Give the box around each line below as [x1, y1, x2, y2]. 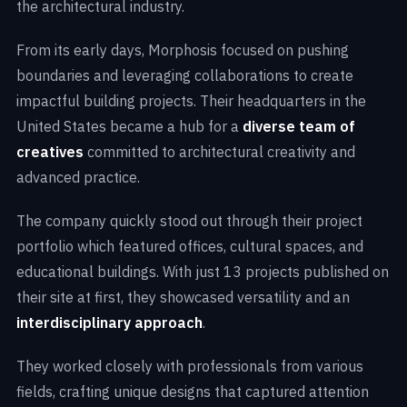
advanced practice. [16, 168, 140, 187]
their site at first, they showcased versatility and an [16, 288, 350, 307]
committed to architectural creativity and [84, 143, 355, 162]
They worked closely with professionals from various [16, 357, 363, 376]
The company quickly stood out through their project [16, 212, 362, 231]
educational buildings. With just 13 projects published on [16, 263, 389, 282]
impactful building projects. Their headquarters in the [16, 92, 366, 111]
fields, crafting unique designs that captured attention [16, 382, 369, 402]
